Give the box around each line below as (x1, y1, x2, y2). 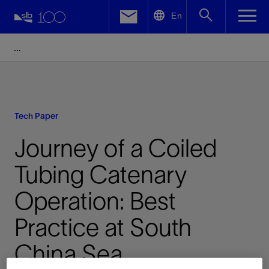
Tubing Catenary (14, 162, 187, 188)
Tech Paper (14, 111, 58, 121)
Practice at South (14, 214, 192, 241)
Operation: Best (14, 188, 176, 214)
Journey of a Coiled (14, 135, 217, 162)
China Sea (14, 241, 122, 267)
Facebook (43, 26, 87, 37)
